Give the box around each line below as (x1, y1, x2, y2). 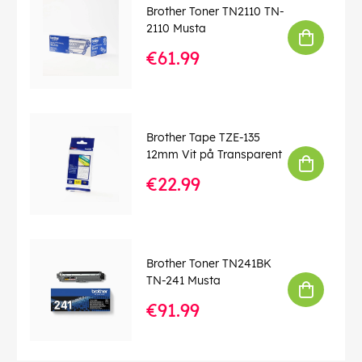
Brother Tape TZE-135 (146, 130, 260, 145)
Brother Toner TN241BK (146, 256, 271, 271)
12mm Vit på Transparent (146, 147, 282, 162)
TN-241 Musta (146, 273, 221, 288)
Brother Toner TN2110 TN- (146, 4, 284, 19)
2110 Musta (146, 21, 206, 36)
